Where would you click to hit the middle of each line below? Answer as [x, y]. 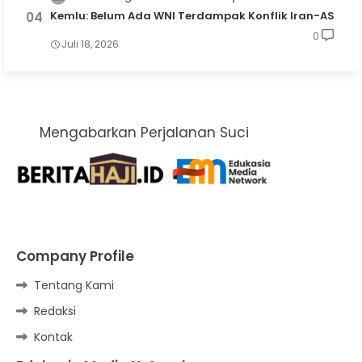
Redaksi [55, 311]
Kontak [53, 337]
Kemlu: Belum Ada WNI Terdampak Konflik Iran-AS [192, 16]
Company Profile [75, 257]
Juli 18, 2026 [90, 44]
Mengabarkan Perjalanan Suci [144, 133]
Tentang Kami [74, 286]
